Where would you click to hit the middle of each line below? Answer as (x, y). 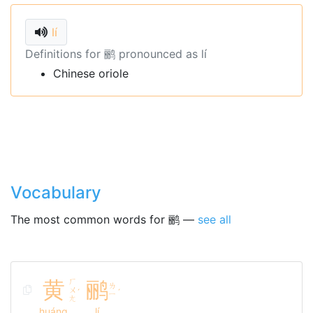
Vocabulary (56, 192)
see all (214, 219)
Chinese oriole (91, 73)
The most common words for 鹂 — (104, 219)
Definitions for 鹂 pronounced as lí (116, 54)
